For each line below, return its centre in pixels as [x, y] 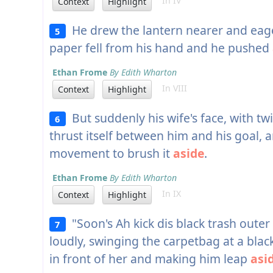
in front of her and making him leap [150, 259]
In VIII [171, 88]
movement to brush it [111, 154]
